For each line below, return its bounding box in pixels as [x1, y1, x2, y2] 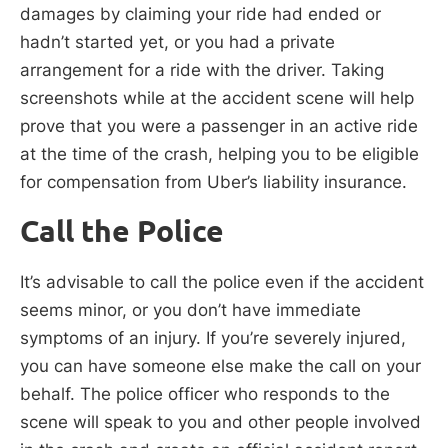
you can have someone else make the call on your [20, 355, 421, 376]
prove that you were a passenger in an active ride [20, 116, 418, 137]
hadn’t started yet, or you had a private [20, 32, 335, 53]
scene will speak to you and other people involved [20, 411, 421, 432]
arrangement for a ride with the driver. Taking [20, 60, 384, 81]
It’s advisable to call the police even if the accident [20, 271, 424, 292]
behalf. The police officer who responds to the [20, 383, 390, 404]
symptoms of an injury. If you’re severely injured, [20, 327, 406, 348]
